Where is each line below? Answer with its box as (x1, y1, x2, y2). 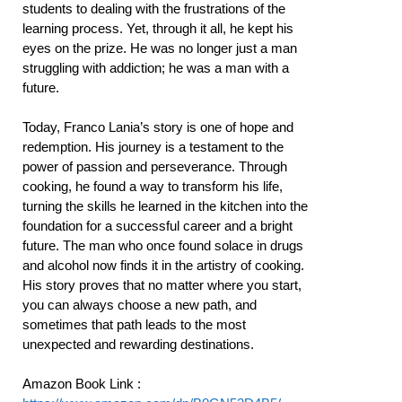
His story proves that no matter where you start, (22, 277, 301, 293)
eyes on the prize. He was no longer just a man (22, 39, 297, 56)
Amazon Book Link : (22, 376, 141, 392)
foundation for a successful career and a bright (22, 218, 293, 234)
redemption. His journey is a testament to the (22, 139, 284, 155)
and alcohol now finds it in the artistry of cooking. (22, 258, 304, 274)
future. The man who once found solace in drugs (22, 238, 303, 254)
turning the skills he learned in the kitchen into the (22, 198, 308, 214)
